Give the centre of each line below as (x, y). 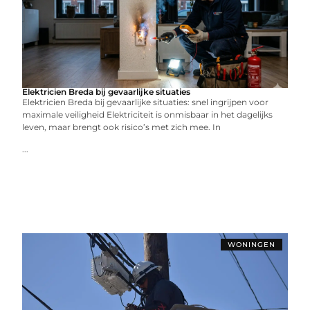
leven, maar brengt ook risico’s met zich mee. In (122, 127)
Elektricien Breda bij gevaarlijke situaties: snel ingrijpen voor (146, 102)
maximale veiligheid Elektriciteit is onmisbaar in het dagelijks (148, 115)
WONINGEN (251, 245)
